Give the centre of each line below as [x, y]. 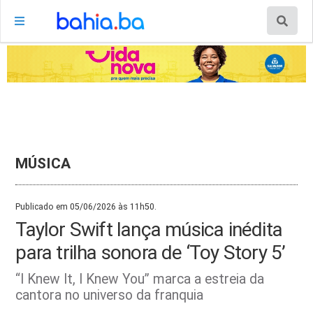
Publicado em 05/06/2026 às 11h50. [86, 206]
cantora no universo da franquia [110, 295]
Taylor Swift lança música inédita [149, 229]
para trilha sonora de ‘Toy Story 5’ [151, 252]
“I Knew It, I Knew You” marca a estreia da [140, 279]
